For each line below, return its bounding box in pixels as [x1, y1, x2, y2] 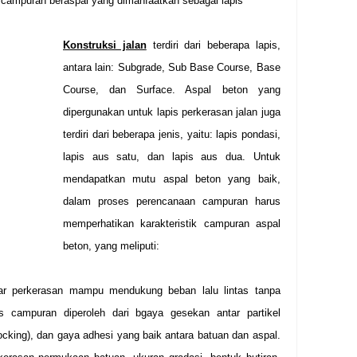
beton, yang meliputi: [63, 240, 159, 252]
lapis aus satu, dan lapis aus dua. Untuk [63, 151, 280, 163]
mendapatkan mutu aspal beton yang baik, [63, 173, 280, 185]
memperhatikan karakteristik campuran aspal [63, 218, 280, 229]
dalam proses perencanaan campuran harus [63, 195, 280, 207]
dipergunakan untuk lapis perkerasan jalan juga [63, 106, 280, 118]
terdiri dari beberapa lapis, [146, 39, 280, 51]
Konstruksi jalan [63, 39, 147, 51]
